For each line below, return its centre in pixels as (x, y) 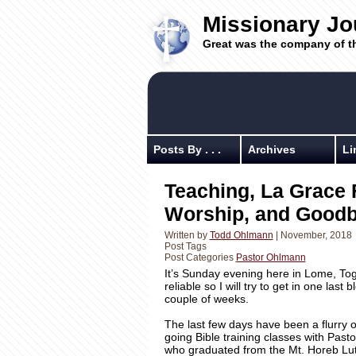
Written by (187, 235)
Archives (271, 149)
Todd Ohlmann (241, 235)
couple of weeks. (208, 299)
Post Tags (185, 246)
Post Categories (200, 257)
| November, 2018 (312, 235)
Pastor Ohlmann (271, 257)
